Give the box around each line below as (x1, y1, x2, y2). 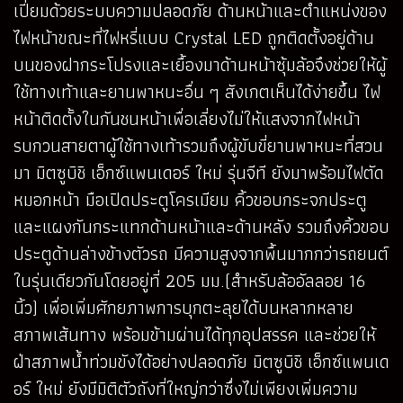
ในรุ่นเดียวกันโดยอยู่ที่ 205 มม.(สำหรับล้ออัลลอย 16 (13, 265, 365, 295)
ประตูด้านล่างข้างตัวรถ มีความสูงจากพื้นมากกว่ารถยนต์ (13, 238, 389, 268)
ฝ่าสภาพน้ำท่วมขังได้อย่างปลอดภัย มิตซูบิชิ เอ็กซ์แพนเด (13, 346, 390, 376)
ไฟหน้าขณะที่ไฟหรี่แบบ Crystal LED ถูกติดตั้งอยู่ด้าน (13, 22, 374, 52)
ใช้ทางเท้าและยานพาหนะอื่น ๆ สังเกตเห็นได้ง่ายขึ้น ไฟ (13, 76, 381, 106)
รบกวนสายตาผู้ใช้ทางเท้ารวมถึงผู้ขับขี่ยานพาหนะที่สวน (13, 130, 383, 160)
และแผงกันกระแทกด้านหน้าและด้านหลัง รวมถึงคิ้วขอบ (13, 211, 390, 241)
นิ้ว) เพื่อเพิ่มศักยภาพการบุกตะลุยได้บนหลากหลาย (13, 292, 354, 322)
